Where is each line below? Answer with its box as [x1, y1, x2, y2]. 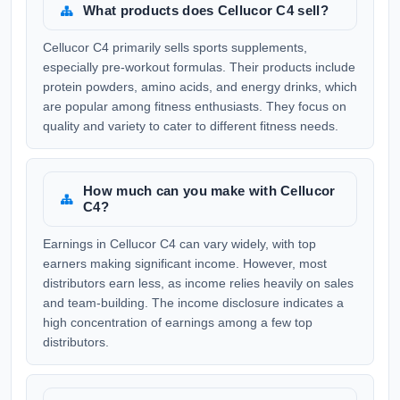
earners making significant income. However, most [43, 256, 327, 271]
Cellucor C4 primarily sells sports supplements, [43, 40, 307, 54]
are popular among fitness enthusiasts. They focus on [43, 99, 346, 113]
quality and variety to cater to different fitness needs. [43, 119, 338, 133]
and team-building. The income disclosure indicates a [43, 296, 344, 310]
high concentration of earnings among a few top [43, 315, 312, 329]
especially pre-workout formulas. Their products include [43, 60, 355, 74]
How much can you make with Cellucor [83, 183, 336, 198]
